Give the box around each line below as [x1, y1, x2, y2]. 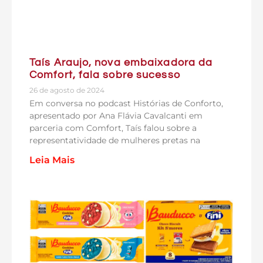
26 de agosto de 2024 [29, 85, 104, 95]
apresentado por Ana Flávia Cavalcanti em [29, 110, 203, 121]
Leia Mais [29, 154, 75, 166]
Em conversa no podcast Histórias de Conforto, [29, 97, 223, 109]
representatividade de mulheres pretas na [29, 134, 200, 146]
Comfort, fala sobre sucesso [29, 69, 180, 80]
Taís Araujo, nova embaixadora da [29, 56, 213, 68]
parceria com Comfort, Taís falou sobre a [29, 122, 197, 133]
